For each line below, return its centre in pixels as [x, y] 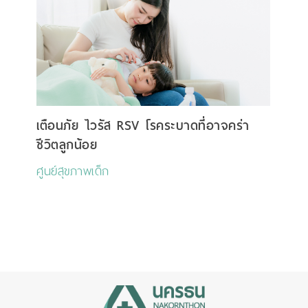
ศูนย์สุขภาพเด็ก [73, 172]
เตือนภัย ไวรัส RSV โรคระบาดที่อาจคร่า [143, 126]
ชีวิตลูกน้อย [67, 145]
